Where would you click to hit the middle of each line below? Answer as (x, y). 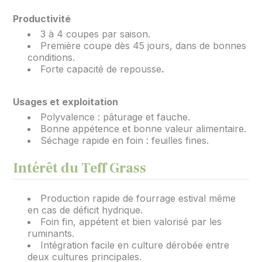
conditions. (51, 57)
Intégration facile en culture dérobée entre (135, 245)
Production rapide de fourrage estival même (138, 198)
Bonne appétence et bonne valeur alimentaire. (144, 129)
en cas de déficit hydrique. (85, 210)
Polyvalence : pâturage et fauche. (116, 117)
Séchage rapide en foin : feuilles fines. (125, 140)
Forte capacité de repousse (101, 69)
